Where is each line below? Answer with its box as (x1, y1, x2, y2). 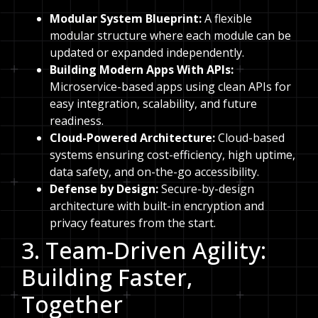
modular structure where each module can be (50, 27, 291, 43)
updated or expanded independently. (50, 44, 244, 60)
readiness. (50, 112, 104, 128)
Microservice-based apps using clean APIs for (50, 78, 291, 94)
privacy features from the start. (50, 214, 216, 231)
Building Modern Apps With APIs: (50, 61, 234, 77)
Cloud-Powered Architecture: (50, 129, 218, 146)
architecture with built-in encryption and (50, 197, 264, 214)
